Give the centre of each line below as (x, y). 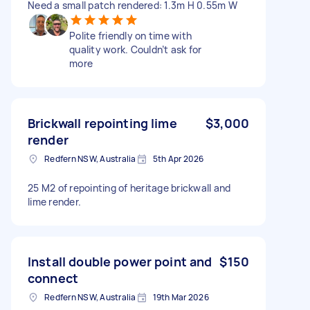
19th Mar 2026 (181, 297)
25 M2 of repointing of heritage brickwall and (129, 188)
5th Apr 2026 (178, 158)
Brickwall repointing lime (102, 123)
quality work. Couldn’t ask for (136, 49)
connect (53, 278)
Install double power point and (120, 261)
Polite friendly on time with (130, 35)
